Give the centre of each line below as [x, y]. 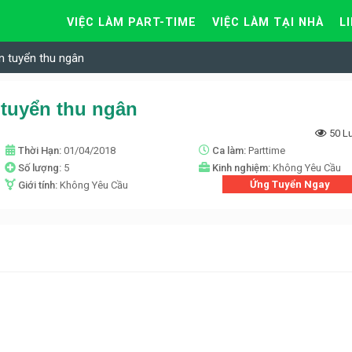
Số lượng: [40, 168]
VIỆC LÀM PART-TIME [132, 22]
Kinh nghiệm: [242, 168]
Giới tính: [38, 185]
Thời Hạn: [40, 151]
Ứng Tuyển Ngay [290, 185]
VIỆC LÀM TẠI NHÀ [268, 22]
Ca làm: [230, 151]
